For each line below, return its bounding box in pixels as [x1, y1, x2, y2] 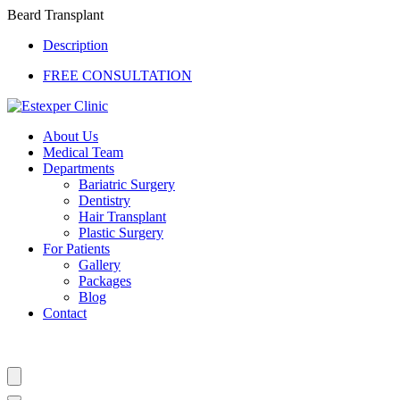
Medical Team [43, 145, 123, 160]
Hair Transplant [79, 209, 166, 224]
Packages [79, 273, 131, 288]
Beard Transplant [7, 7, 104, 22]
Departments [43, 161, 114, 176]
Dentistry [79, 193, 130, 208]
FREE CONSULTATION [43, 68, 192, 83]
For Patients [43, 241, 110, 256]
